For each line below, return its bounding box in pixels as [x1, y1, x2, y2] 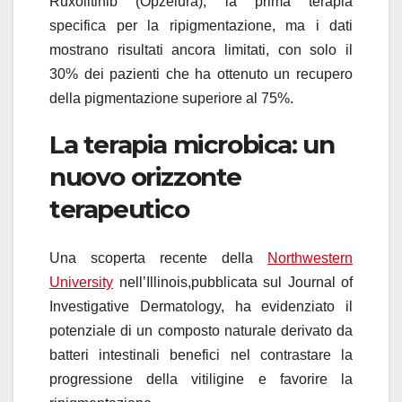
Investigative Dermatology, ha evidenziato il [49, 298, 353, 314]
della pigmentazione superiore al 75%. [49, 91, 293, 107]
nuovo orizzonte [49, 162, 242, 193]
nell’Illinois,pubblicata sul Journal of [113, 274, 353, 290]
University [49, 274, 113, 290]
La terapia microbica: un [49, 129, 335, 161]
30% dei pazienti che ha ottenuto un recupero [49, 66, 353, 83]
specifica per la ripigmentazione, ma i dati [49, 18, 353, 34]
